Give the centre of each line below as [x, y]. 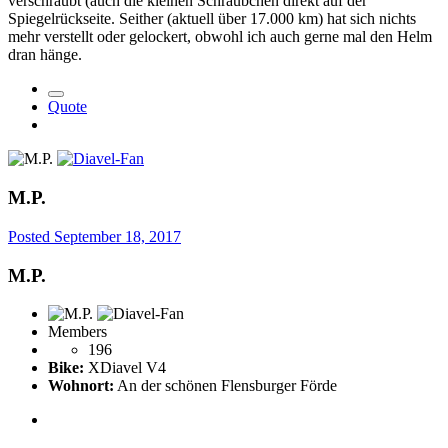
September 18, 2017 [117, 236]
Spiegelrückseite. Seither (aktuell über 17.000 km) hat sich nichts [212, 19]
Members [77, 332]
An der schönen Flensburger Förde [225, 386]
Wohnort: [81, 386]
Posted [31, 236]
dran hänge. [45, 55]
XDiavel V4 [125, 368]
